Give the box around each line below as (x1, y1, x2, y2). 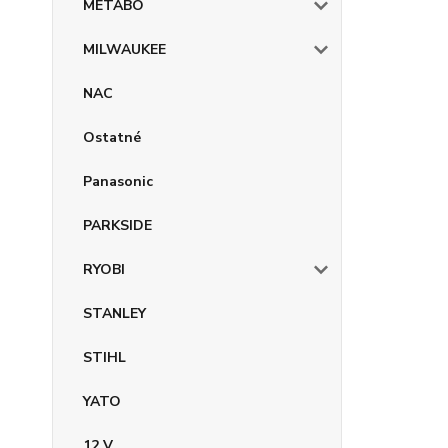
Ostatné (83, 128, 141, 147)
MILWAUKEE (83, 40, 166, 59)
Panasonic (83, 172, 153, 191)
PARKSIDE (83, 216, 152, 235)
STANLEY (83, 304, 146, 323)
